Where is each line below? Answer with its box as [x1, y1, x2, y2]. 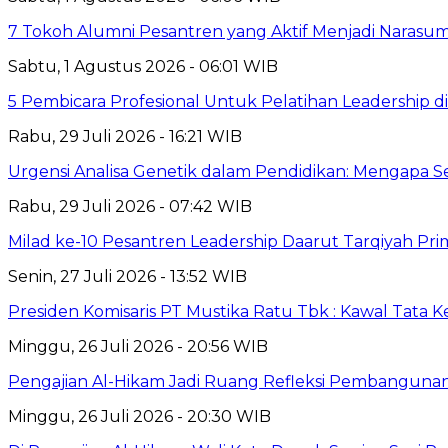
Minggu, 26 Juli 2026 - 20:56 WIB [8, 336, 268, 356]
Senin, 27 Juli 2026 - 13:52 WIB [8, 266, 247, 286]
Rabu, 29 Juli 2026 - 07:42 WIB [8, 196, 252, 216]
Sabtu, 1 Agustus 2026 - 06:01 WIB [8, 56, 278, 76]
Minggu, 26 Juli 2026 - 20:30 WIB [8, 406, 271, 426]
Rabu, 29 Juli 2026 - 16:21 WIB [8, 126, 242, 146]
